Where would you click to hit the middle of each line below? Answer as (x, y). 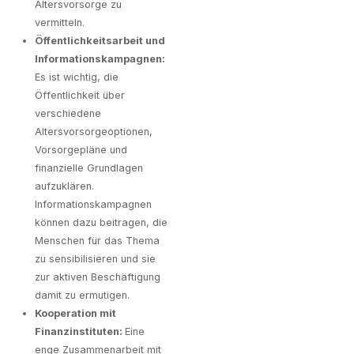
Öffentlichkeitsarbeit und (100, 40)
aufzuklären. (64, 186)
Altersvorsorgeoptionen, (94, 131)
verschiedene (68, 113)
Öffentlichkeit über (80, 95)
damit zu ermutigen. (82, 295)
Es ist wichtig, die (77, 77)
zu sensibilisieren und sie (95, 258)
